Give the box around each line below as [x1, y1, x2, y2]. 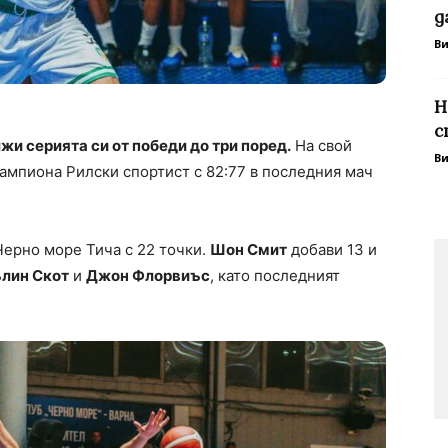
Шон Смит [210, 240, 287, 260]
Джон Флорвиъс [86, 266, 210, 286]
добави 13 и [287, 240, 377, 260]
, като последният [210, 266, 340, 286]
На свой [291, 136, 352, 156]
